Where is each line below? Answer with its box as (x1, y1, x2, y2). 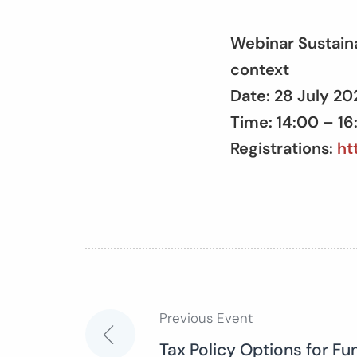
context (230, 59, 289, 80)
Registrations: (230, 138, 337, 159)
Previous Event (159, 309, 253, 327)
